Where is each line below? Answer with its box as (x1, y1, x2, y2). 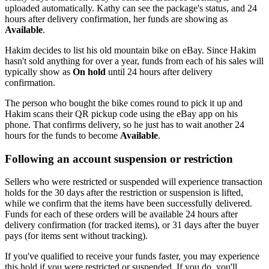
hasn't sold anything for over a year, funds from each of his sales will (5, 55, 264, 66)
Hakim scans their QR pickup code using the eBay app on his (5, 108, 238, 119)
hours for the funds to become (5, 130, 120, 141)
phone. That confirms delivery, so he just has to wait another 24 (5, 119, 244, 130)
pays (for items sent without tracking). (5, 231, 148, 241)
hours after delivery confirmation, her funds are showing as (5, 13, 228, 24)
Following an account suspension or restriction (5, 152, 233, 165)
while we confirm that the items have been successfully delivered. (5, 198, 252, 209)
